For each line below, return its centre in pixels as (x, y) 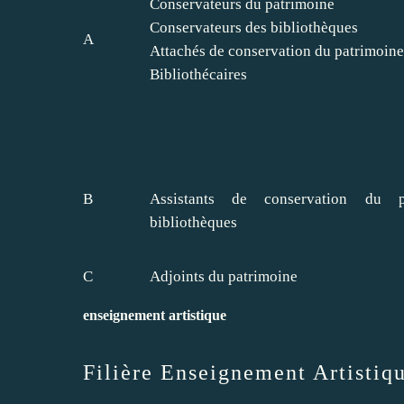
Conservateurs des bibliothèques (254, 27)
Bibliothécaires (198, 74)
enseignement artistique (155, 315)
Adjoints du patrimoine (224, 276)
